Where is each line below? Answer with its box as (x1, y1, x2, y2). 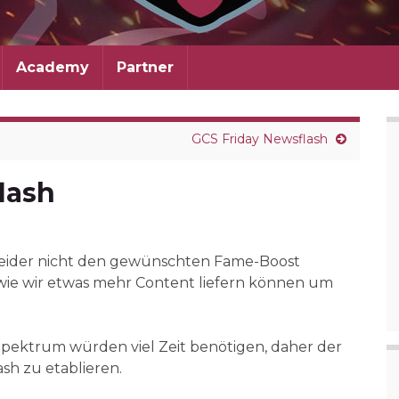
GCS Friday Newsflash (191, 131, 328, 147)
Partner (117, 59, 174, 76)
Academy (16, 59, 89, 76)
